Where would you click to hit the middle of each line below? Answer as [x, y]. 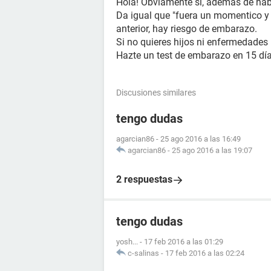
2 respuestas [144, 179]
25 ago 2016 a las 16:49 [201, 139]
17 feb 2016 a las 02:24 [205, 253]
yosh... [127, 242]
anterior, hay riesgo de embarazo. [187, 29]
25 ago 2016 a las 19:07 [212, 150]
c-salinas [143, 253]
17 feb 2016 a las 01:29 [184, 242]
